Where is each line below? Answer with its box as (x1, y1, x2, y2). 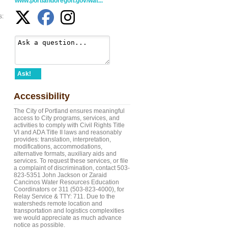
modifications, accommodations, (14, 143, 102, 150)
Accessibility (14, 91, 70, 101)
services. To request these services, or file (14, 157, 128, 164)
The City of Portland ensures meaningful (14, 107, 125, 115)
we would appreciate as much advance (14, 214, 122, 221)
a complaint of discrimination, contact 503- (14, 164, 130, 172)
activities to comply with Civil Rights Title (14, 122, 125, 129)
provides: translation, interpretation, (14, 136, 111, 143)
